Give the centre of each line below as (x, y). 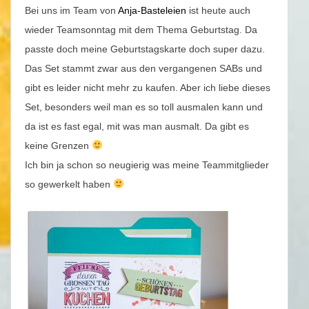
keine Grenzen (58, 146)
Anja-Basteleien (152, 11)
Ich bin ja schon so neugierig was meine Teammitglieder (147, 165)
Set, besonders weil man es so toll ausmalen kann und (144, 107)
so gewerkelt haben (69, 185)
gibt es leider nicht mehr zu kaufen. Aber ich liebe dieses (148, 88)
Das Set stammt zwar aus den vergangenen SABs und (143, 69)
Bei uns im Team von (71, 11)
